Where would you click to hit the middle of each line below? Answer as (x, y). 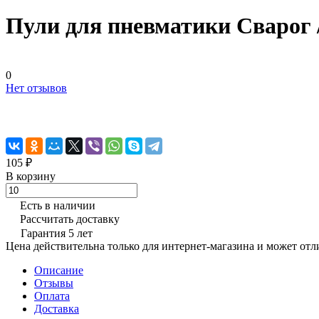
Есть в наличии (58, 205)
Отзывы (54, 283)
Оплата (52, 296)
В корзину (31, 176)
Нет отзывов (36, 88)
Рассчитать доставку (70, 219)
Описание (59, 270)
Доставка (57, 308)
